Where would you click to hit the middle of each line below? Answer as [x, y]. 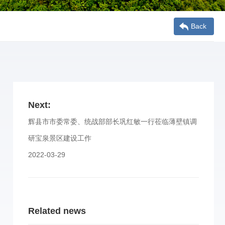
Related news [57, 211]
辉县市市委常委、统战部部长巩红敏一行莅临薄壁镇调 [113, 122]
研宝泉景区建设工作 [60, 138]
